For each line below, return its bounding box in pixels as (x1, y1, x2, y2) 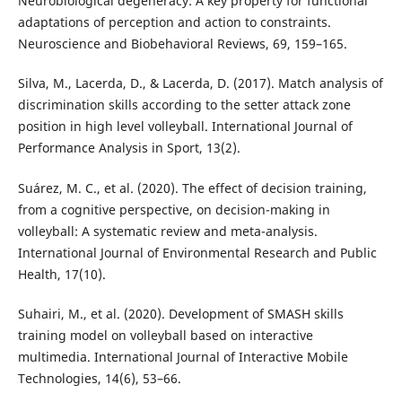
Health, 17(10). (17, 265, 106, 283)
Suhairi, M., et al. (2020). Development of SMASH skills (17, 304, 344, 322)
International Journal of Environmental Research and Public (17, 243, 377, 261)
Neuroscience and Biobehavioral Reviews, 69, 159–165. (17, 35, 347, 53)
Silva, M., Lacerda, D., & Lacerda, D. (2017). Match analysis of (17, 74, 383, 92)
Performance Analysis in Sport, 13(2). (17, 139, 240, 157)
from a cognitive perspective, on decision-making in (17, 200, 330, 218)
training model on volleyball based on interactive (17, 326, 313, 344)
